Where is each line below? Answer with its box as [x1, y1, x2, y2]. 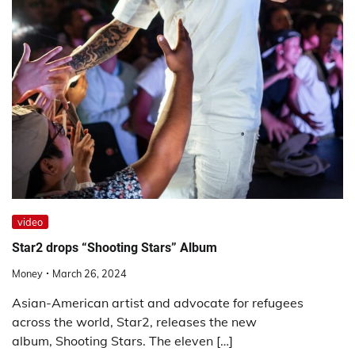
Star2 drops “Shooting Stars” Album [12, 239, 217, 255]
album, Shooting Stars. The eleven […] [12, 332, 233, 349]
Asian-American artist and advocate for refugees [12, 294, 303, 311]
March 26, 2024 [52, 266, 127, 280]
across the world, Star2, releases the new [12, 313, 257, 330]
